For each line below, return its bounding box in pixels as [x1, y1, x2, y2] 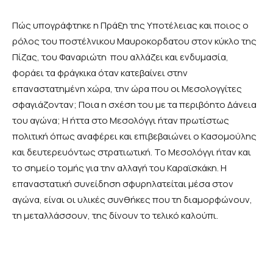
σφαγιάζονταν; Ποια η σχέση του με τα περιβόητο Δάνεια [12, 98, 257, 112]
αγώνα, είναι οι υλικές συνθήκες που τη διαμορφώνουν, [12, 193, 252, 207]
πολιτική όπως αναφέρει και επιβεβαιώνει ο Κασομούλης [12, 130, 257, 143]
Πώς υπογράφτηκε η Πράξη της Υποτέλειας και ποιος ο [12, 19, 249, 32]
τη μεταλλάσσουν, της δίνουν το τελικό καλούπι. [12, 209, 218, 222]
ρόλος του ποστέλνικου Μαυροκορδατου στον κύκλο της [12, 35, 257, 48]
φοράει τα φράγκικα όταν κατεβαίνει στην [12, 66, 188, 80]
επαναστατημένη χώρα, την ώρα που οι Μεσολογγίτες [12, 82, 242, 96]
